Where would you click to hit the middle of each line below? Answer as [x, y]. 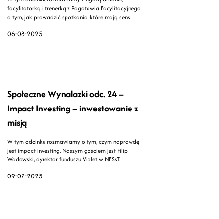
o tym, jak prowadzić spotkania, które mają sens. [69, 17]
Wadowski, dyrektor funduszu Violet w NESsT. [64, 159]
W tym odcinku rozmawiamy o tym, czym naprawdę [73, 142]
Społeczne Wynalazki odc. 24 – [66, 94]
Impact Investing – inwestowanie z [73, 109]
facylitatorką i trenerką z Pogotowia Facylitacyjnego [74, 8]
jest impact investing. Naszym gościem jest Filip [67, 151]
